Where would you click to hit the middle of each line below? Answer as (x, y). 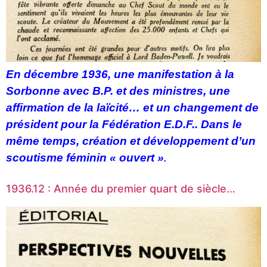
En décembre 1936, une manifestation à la (120, 74)
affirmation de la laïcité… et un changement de (132, 107)
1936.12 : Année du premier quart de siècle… (121, 189)
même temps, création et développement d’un (131, 141)
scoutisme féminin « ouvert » (85, 157)
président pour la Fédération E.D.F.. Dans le (124, 124)
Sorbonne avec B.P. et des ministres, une (118, 91)
